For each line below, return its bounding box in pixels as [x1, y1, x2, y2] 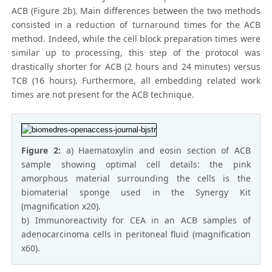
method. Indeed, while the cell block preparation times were [12, 32, 260, 44]
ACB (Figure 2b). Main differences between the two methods [12, 4, 260, 16]
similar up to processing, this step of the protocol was [12, 46, 260, 58]
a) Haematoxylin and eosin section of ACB [66, 144, 251, 156]
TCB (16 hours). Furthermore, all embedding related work [12, 74, 260, 86]
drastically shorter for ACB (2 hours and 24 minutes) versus [12, 60, 260, 72]
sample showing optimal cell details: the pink [21, 158, 251, 170]
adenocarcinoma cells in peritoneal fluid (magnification [21, 228, 251, 240]
